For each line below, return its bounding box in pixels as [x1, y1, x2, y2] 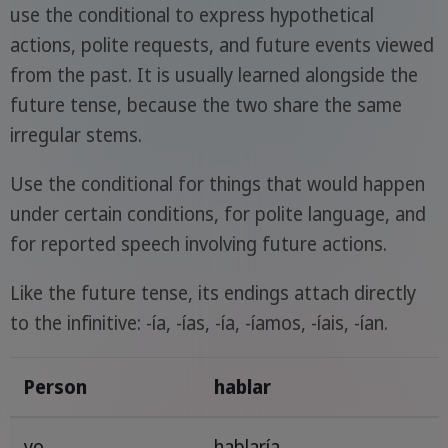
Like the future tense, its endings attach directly [9, 280, 416, 307]
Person [23, 374, 87, 401]
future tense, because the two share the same [9, 92, 402, 119]
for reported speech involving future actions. [9, 231, 387, 258]
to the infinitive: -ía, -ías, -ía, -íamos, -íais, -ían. [9, 310, 388, 337]
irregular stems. [9, 122, 142, 149]
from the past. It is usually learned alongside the [9, 62, 418, 89]
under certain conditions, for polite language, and [9, 201, 426, 228]
